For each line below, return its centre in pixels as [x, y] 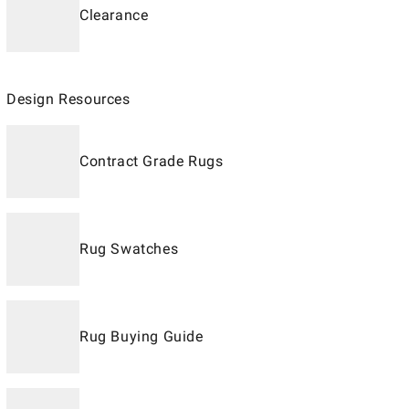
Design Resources [68, 99]
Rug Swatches [129, 249]
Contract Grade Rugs [152, 161]
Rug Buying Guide [142, 336]
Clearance [114, 15]
